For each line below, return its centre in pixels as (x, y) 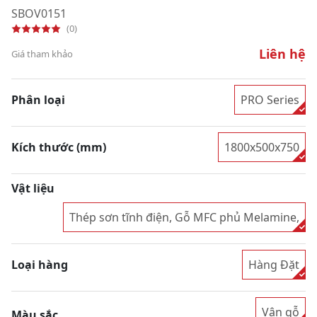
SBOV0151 (39, 13)
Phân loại (38, 99)
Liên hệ (282, 53)
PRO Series (270, 99)
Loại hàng (40, 264)
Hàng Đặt (274, 264)
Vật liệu (33, 188)
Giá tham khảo (42, 53)
